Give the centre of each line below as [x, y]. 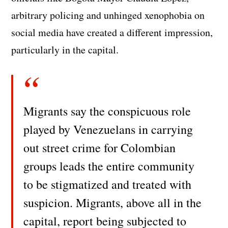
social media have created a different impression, [112, 32]
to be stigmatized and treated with [108, 184]
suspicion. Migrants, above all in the [113, 202]
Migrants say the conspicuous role [107, 111]
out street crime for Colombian [100, 147]
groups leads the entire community [109, 166]
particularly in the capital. [65, 49]
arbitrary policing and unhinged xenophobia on [108, 15]
